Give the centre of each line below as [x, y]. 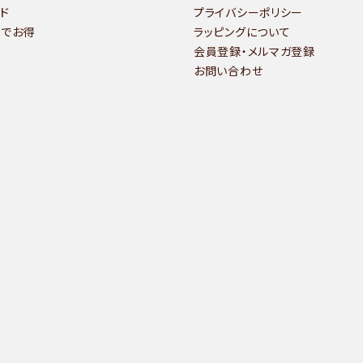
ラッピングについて [242, 32]
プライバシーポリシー [248, 13]
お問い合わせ [228, 71]
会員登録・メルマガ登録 [254, 52]
